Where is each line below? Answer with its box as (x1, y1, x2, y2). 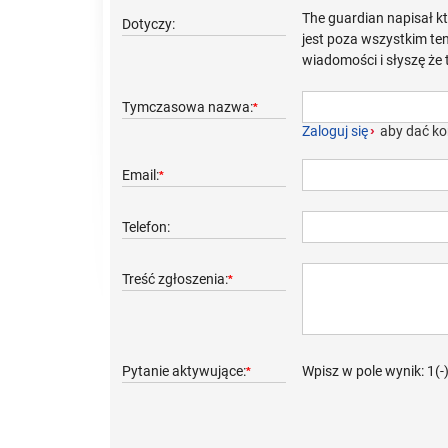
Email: (122, 167, 159, 183)
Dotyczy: (122, 16, 175, 32)
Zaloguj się (302, 123, 368, 139)
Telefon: (122, 219, 170, 235)
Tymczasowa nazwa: (122, 99, 253, 115)
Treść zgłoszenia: (122, 271, 228, 287)
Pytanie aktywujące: (122, 363, 246, 379)
